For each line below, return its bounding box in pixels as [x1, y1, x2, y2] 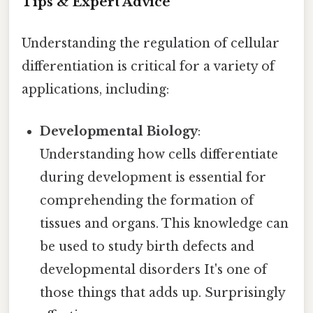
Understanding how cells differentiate [40, 146, 279, 162]
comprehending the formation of [40, 192, 254, 208]
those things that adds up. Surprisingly [40, 284, 286, 300]
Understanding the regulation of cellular [22, 36, 279, 52]
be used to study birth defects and [40, 238, 255, 254]
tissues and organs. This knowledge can [40, 215, 289, 231]
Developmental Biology [40, 123, 198, 139]
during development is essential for [40, 169, 267, 185]
